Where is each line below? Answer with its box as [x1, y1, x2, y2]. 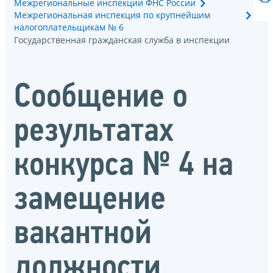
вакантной [14, 218, 152, 252]
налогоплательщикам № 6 [14, 21, 124, 33]
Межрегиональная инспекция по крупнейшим [14, 9, 210, 21]
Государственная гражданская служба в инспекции [14, 34, 230, 46]
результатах [14, 115, 174, 150]
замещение [14, 183, 166, 218]
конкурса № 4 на [14, 149, 233, 184]
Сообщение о [14, 81, 188, 116]
